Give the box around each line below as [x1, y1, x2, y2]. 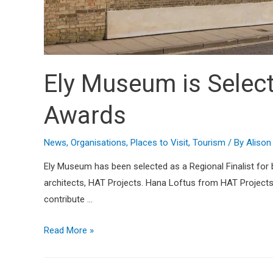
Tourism [193, 137, 225, 149]
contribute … [44, 194, 93, 205]
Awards [44, 101, 126, 130]
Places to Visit [130, 137, 188, 149]
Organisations [71, 137, 126, 149]
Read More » [44, 225, 94, 236]
